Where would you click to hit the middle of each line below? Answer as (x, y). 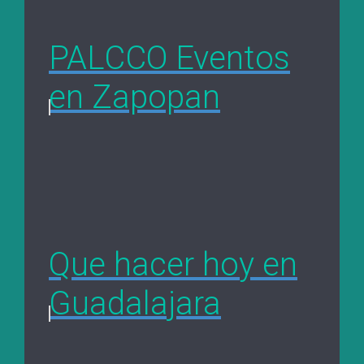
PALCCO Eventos (169, 58)
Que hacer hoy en (173, 265)
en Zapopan (134, 97)
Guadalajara (135, 304)
